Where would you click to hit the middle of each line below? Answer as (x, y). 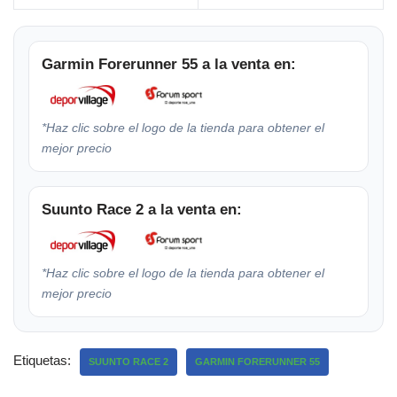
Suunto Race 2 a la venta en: (142, 209)
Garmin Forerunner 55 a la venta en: (169, 64)
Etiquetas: (42, 360)
